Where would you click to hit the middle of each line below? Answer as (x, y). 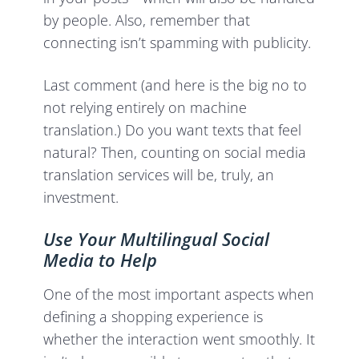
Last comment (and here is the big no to (175, 85)
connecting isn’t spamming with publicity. (177, 42)
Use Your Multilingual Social (157, 238)
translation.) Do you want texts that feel (173, 129)
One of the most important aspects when (179, 294)
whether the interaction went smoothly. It (179, 339)
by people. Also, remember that (147, 20)
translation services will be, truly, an (159, 174)
